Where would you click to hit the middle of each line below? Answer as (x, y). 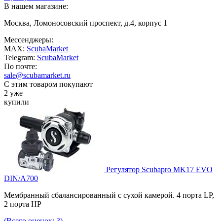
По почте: (20, 66)
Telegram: (20, 57)
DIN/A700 (21, 178)
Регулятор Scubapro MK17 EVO (159, 169)
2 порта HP (23, 204)
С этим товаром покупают (48, 84)
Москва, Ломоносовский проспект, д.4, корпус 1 (86, 23)
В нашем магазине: (36, 6)
